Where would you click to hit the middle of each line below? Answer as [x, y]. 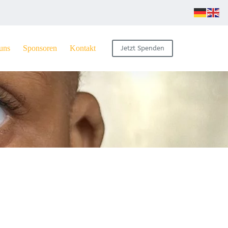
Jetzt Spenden [142, 48]
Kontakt [82, 48]
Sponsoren [40, 48]
